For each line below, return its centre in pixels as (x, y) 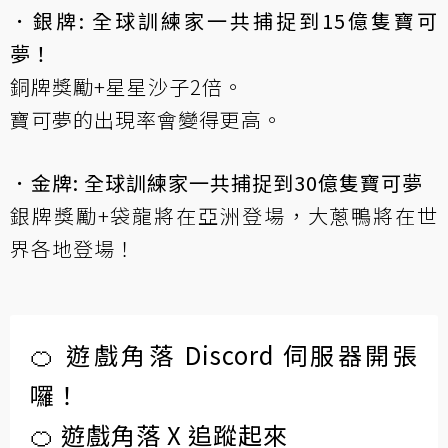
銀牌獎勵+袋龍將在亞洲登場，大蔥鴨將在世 (224, 215)
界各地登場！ (73, 248)
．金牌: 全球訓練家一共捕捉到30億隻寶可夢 (216, 182)
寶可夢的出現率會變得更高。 (146, 119)
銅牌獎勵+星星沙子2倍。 (127, 86)
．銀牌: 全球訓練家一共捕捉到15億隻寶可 (224, 20)
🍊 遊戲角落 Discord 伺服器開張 (224, 354)
